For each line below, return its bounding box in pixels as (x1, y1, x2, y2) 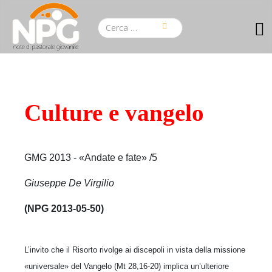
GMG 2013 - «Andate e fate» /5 (24, 152, 157, 163)
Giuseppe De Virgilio (24, 177, 114, 188)
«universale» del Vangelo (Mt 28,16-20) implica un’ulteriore (24, 261, 229, 271)
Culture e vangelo (24, 100, 204, 126)
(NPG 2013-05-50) (24, 203, 104, 214)
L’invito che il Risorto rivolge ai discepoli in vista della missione (24, 245, 245, 254)
